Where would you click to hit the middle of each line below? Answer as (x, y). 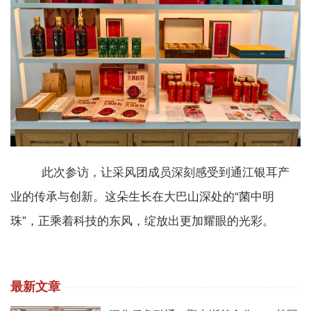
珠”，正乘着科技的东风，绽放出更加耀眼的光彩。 (142, 221)
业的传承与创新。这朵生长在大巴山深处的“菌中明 (142, 196)
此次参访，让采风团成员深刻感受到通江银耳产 (150, 172)
